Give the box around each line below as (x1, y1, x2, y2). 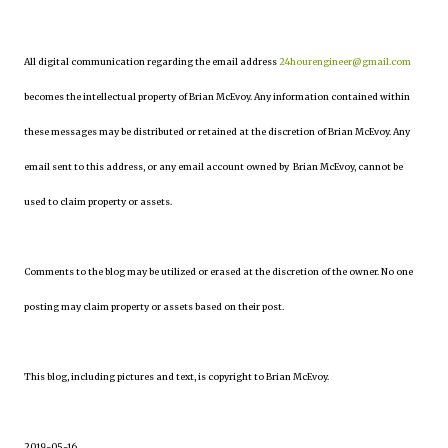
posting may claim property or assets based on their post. (24, 301, 284, 312)
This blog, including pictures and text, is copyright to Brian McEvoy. (24, 371, 329, 382)
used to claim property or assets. (24, 196, 172, 207)
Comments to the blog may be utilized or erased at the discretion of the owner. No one (24, 266, 413, 277)
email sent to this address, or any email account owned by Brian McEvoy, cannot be (24, 161, 403, 172)
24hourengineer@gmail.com (279, 56, 411, 67)
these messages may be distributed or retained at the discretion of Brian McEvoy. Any (24, 126, 410, 137)
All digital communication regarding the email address (24, 56, 279, 67)
